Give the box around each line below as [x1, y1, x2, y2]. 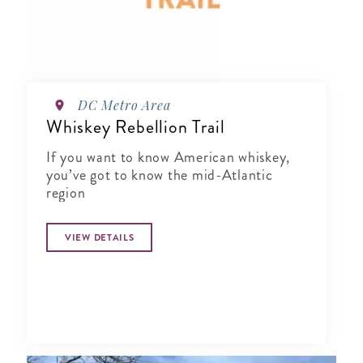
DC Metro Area [78, 96, 171, 114]
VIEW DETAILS [65, 231, 135, 245]
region [46, 182, 86, 204]
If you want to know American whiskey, [46, 147, 290, 169]
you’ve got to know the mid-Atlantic [46, 164, 273, 186]
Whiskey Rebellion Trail [46, 114, 225, 140]
